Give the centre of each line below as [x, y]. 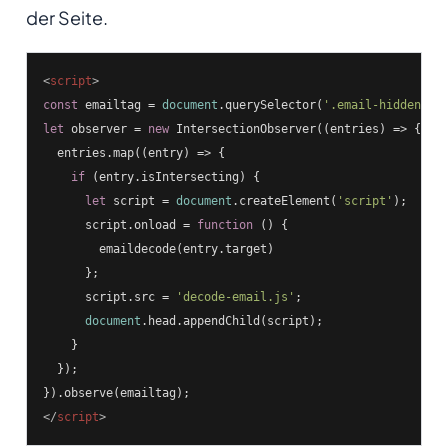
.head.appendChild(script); [231, 321]
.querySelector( [270, 105]
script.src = [109, 297]
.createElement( [284, 201]
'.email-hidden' [375, 105]
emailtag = [119, 105]
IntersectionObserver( [245, 129]
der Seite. [66, 18]
